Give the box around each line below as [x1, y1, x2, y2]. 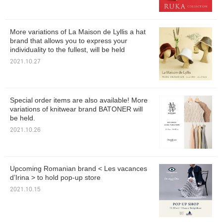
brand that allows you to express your [10, 37, 127, 45]
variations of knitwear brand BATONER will [10, 105, 143, 113]
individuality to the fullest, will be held [10, 46, 125, 54]
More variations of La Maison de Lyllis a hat [10, 28, 146, 36]
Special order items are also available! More [10, 96, 148, 105]
